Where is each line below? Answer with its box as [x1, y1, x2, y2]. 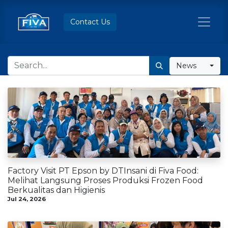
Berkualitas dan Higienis [8, 185, 105, 195]
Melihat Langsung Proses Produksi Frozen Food [8, 175, 203, 185]
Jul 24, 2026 [8, 195, 46, 203]
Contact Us [70, 17, 110, 26]
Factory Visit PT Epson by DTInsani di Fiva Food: [8, 165, 198, 176]
